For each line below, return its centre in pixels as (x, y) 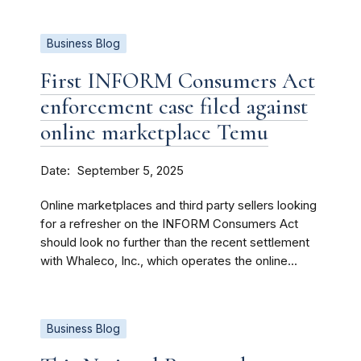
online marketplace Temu (154, 132)
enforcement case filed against (174, 106)
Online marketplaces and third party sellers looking (178, 205)
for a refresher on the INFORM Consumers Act (169, 224)
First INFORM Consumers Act (178, 81)
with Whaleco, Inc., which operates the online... (169, 261)
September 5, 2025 (131, 171)
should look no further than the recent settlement (175, 243)
